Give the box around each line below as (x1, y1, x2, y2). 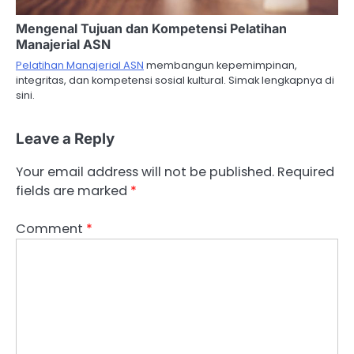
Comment (16, 220, 86, 239)
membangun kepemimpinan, (144, 58, 297, 73)
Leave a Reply (16, 130, 115, 149)
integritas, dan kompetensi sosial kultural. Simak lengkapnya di (16, 73, 334, 88)
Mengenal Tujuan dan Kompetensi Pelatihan (16, 21, 287, 37)
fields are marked (16, 182, 130, 201)
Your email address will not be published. (16, 163, 274, 182)
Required (277, 163, 334, 182)
